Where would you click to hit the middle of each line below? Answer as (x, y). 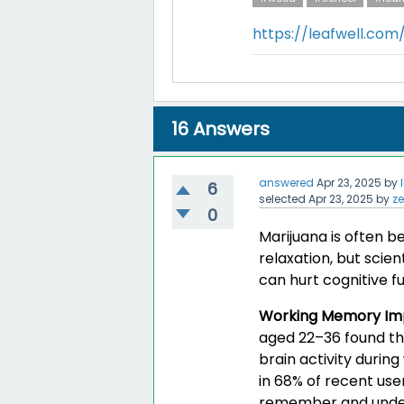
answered (287, 183)
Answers (229, 129)
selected (283, 199)
